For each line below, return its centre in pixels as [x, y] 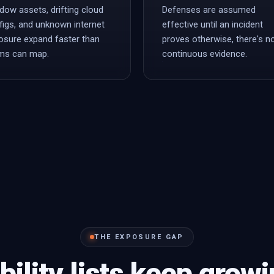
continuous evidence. [205, 54]
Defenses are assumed [209, 10]
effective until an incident [213, 24]
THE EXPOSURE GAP [139, 237]
